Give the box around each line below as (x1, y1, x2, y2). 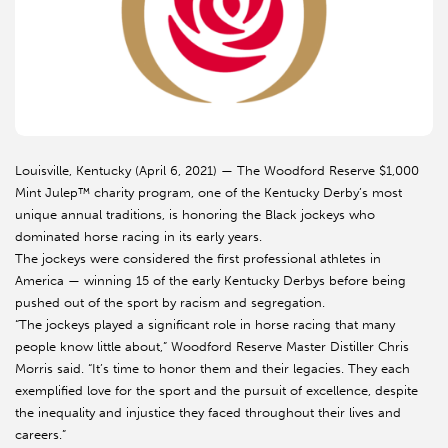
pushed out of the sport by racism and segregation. (15, 295, 325, 311)
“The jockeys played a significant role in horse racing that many (15, 317, 395, 333)
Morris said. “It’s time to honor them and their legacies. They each (15, 361, 410, 377)
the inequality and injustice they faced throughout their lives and (15, 405, 401, 421)
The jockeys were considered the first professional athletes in (15, 251, 381, 267)
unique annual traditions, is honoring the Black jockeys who (15, 207, 375, 223)
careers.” (15, 427, 66, 443)
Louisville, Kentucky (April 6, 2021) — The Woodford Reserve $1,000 (15, 163, 419, 179)
